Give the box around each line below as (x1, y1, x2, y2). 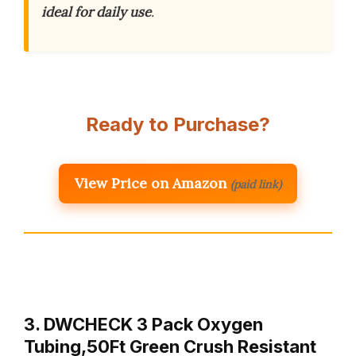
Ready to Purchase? (86, 113, 270, 137)
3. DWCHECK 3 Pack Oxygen (24, 314, 263, 335)
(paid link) (230, 177, 281, 192)
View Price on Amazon (75, 174, 226, 193)
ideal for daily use (41, 3, 151, 21)
